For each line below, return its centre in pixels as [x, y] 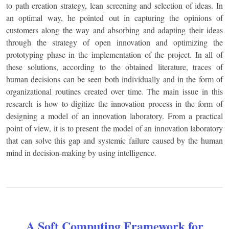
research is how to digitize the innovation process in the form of [114, 104]
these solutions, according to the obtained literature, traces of [114, 67]
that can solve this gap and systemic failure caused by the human [114, 140]
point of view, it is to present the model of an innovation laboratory [114, 128]
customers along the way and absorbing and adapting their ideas [114, 30]
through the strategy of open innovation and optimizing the [114, 42]
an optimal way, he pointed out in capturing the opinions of [114, 18]
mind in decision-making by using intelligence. [81, 153]
